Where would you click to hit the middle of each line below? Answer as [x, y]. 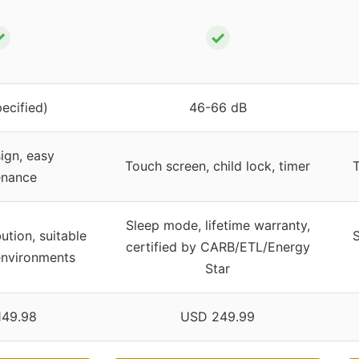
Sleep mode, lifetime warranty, [218, 225]
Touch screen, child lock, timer [218, 165]
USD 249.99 [218, 316]
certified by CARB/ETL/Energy [218, 246]
